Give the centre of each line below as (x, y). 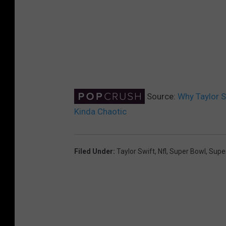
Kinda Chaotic (100, 112)
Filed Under (94, 152)
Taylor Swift (136, 152)
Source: (161, 97)
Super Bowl (188, 152)
